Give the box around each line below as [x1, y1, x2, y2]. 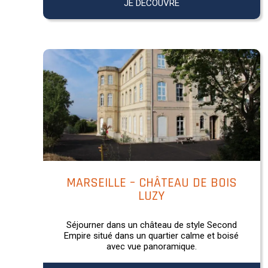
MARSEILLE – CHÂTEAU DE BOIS [66, 174, 237, 191]
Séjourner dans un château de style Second [66, 219, 237, 230]
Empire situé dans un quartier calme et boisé [64, 230, 239, 241]
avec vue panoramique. [106, 240, 197, 252]
